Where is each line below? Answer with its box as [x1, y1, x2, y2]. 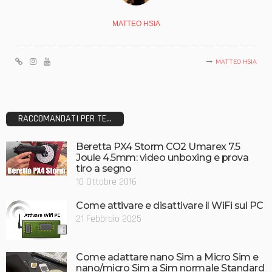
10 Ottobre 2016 [76, 175, 137, 188]
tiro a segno [76, 162, 132, 174]
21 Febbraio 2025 [76, 212, 141, 225]
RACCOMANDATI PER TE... [18, 112, 112, 125]
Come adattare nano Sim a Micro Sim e [76, 251, 259, 263]
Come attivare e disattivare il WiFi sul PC [76, 199, 263, 211]
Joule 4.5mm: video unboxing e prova [76, 151, 249, 163]
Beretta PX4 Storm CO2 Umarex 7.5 [76, 140, 240, 152]
